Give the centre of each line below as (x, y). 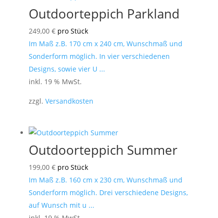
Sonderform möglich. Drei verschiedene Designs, (108, 193)
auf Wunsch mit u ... (61, 205)
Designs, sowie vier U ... (67, 69)
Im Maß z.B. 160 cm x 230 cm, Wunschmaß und (105, 180)
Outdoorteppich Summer (103, 150)
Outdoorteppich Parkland (104, 13)
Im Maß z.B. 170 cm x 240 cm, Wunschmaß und (105, 43)
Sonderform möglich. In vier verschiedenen (99, 56)
